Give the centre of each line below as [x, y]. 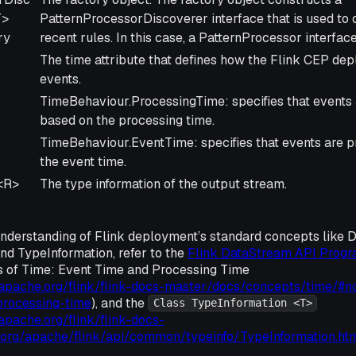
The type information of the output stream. [163, 184]
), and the [120, 303]
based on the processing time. [127, 120]
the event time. [83, 161]
